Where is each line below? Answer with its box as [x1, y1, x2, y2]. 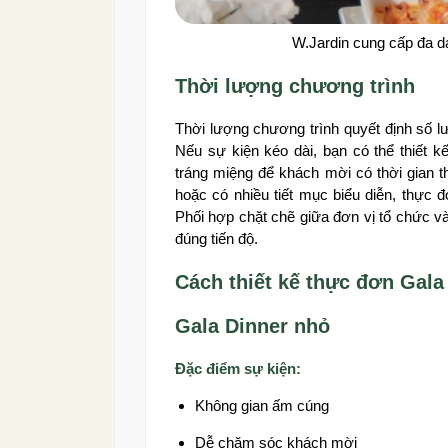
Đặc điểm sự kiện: [175, 359, 301, 377]
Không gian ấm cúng [195, 396, 329, 414]
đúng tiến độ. [175, 229, 258, 247]
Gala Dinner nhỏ [175, 314, 330, 337]
